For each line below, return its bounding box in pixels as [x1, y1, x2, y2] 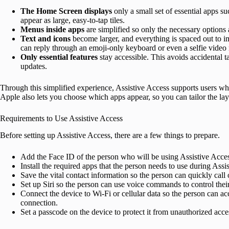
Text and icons [20, 34, 71, 43]
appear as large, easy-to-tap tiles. [20, 16, 125, 25]
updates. [20, 62, 47, 71]
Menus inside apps [20, 25, 84, 34]
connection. [20, 198, 58, 207]
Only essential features [20, 53, 98, 62]
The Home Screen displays [20, 7, 112, 16]
